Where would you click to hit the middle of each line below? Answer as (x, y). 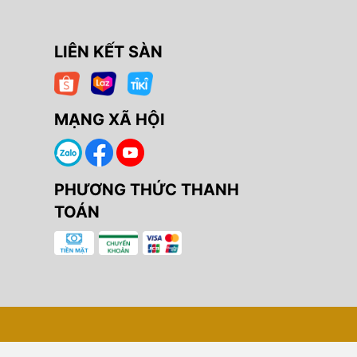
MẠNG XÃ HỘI (110, 119)
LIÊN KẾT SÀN (109, 51)
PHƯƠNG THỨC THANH (147, 189)
